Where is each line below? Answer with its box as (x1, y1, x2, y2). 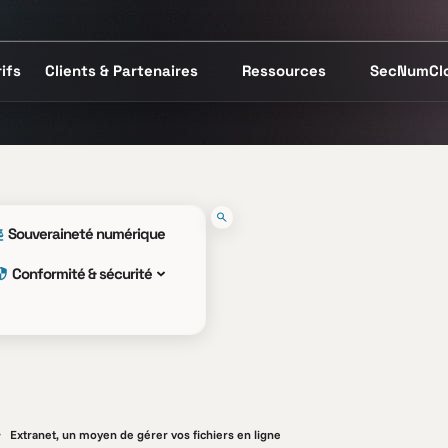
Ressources (241, 61, 326, 80)
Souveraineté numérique (8, 224, 166, 243)
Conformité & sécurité (12, 264, 153, 283)
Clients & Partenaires (44, 61, 198, 80)
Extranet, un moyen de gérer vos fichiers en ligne (10, 427, 281, 442)
